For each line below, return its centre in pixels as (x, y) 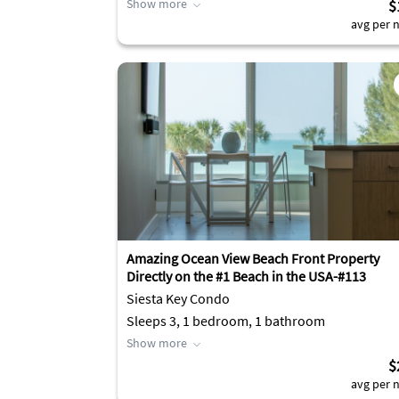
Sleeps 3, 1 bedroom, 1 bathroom (226, 321)
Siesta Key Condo (178, 298)
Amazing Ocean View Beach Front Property (253, 258)
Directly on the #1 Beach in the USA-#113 (246, 276)
